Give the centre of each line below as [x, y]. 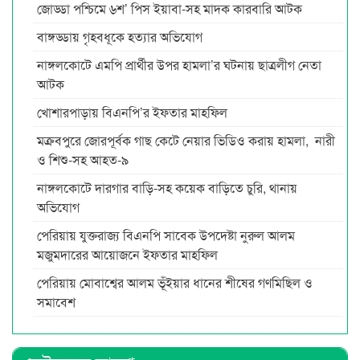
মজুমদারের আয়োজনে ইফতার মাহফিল [127, 254]
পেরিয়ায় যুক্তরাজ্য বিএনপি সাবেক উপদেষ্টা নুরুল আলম [166, 235]
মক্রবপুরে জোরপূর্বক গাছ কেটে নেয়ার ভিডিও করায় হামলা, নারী [186, 140]
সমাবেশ [58, 301]
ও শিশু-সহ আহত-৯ [83, 159]
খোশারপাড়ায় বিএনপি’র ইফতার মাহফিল [132, 112]
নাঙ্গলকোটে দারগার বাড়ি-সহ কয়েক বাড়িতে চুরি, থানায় [167, 187]
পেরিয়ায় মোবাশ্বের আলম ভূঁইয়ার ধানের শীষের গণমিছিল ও [175, 282]
